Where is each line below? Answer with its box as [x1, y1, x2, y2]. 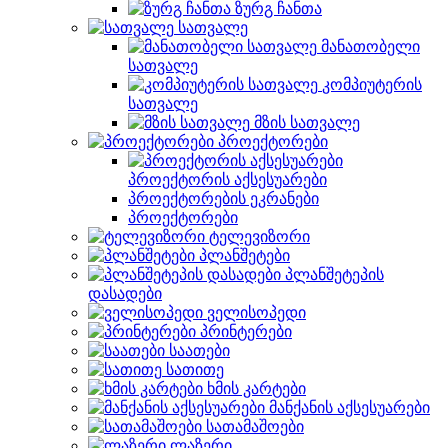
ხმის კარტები [207, 380, 306, 397]
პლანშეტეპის [285, 266, 384, 283]
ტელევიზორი [209, 228, 310, 245]
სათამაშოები [206, 418, 304, 435]
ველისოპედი [207, 304, 306, 321]
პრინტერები [200, 323, 292, 340]
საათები [169, 342, 230, 359]
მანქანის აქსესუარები [269, 399, 430, 416]
